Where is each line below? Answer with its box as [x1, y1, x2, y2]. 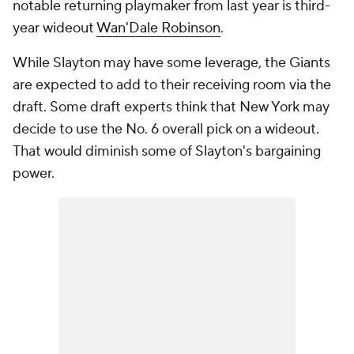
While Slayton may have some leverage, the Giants [13, 54, 330, 73]
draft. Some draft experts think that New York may [13, 98, 330, 117]
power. [13, 164, 58, 183]
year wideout [13, 19, 96, 38]
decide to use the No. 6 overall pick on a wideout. [13, 120, 319, 139]
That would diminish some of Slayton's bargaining [13, 142, 321, 161]
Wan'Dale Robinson [96, 19, 220, 38]
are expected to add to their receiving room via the [13, 76, 331, 95]
